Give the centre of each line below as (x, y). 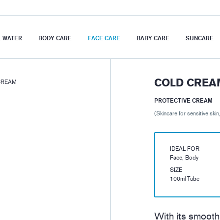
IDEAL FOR (185, 149)
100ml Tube (185, 179)
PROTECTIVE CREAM (183, 101)
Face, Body (184, 158)
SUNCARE (200, 38)
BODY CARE (55, 38)
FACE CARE (104, 38)
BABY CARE (153, 38)
